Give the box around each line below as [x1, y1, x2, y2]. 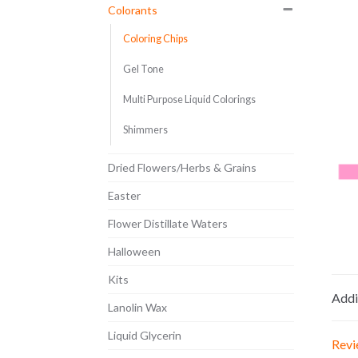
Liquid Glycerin [107, 328, 181, 343]
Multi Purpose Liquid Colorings [122, 93, 256, 106]
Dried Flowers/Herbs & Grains [107, 161, 257, 175]
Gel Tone [122, 63, 164, 76]
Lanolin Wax [107, 300, 167, 315]
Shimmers [122, 124, 168, 137]
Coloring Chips [122, 33, 188, 46]
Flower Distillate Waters [107, 217, 228, 231]
